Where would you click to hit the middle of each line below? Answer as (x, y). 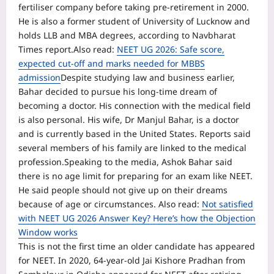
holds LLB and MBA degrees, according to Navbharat (127, 35)
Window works (48, 232)
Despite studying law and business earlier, (148, 78)
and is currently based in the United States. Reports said (135, 134)
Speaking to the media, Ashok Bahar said (148, 162)
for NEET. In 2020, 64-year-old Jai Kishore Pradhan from (132, 261)
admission (39, 78)
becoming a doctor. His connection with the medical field (135, 106)
